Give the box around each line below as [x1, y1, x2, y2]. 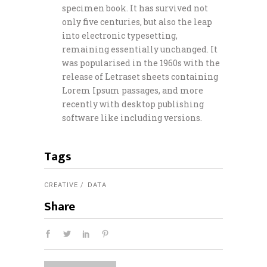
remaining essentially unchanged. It [62, 43, 218, 55]
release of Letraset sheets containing [62, 70, 218, 82]
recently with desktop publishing [62, 98, 204, 110]
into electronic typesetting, [62, 29, 178, 41]
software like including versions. [62, 111, 202, 123]
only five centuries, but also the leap [62, 15, 212, 27]
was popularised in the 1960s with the [62, 57, 220, 69]
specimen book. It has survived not [62, 2, 208, 14]
